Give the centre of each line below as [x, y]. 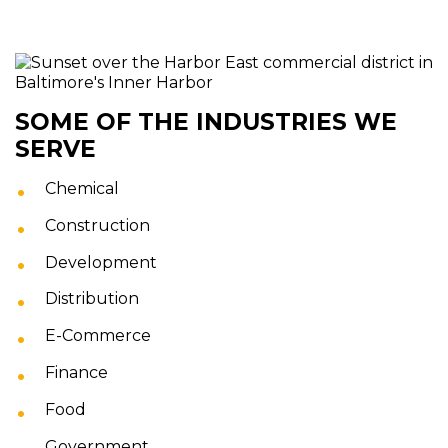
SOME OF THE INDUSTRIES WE [206, 122]
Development [101, 262]
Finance [76, 373]
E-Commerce [98, 336]
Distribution [92, 299]
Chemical [82, 188]
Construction [97, 225]
